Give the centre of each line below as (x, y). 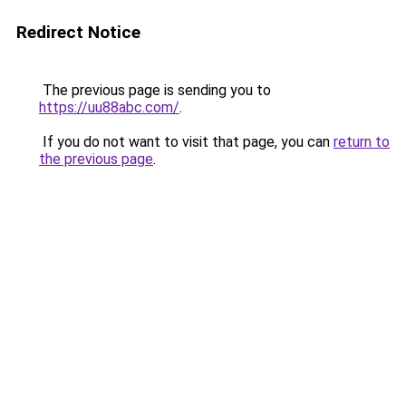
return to (362, 142)
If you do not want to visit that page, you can (186, 142)
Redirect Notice (78, 32)
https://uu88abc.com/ (109, 107)
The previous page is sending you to (155, 90)
